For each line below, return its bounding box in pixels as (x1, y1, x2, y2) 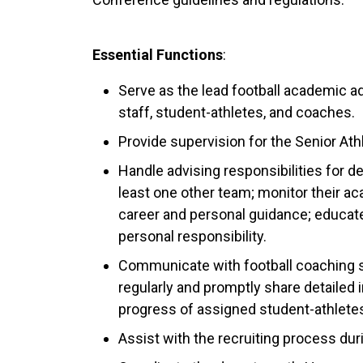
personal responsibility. (118, 227, 267, 245)
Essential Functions (92, 45, 223, 63)
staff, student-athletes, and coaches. (118, 103, 355, 121)
